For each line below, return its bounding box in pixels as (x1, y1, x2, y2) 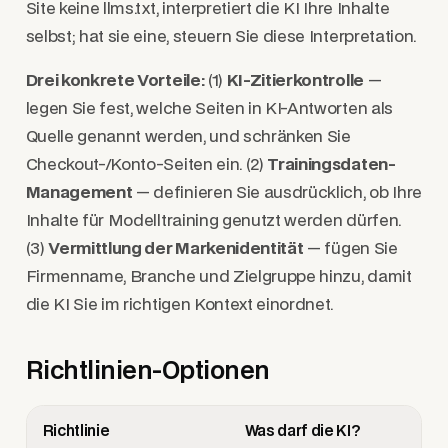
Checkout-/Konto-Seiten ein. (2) (25, 157, 268, 174)
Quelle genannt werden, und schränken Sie (25, 129, 351, 146)
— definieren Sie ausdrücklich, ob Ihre (132, 185, 422, 202)
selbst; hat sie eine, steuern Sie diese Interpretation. (25, 29, 416, 46)
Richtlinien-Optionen (25, 359, 270, 383)
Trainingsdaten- (267, 157, 396, 174)
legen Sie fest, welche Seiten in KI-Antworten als (25, 101, 393, 118)
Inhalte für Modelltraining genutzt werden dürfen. (25, 213, 401, 230)
